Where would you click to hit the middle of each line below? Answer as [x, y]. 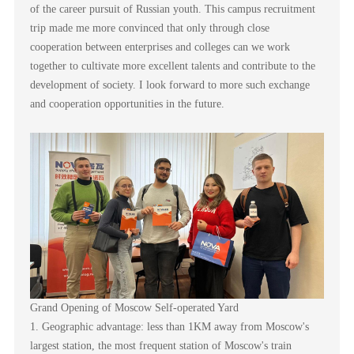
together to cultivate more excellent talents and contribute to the [172, 66]
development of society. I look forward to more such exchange [169, 85]
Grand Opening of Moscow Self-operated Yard [134, 307]
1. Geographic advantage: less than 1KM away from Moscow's [169, 326]
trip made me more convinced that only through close [149, 28]
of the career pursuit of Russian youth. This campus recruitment [172, 9]
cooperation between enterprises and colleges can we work [160, 47]
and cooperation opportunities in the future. [127, 104]
